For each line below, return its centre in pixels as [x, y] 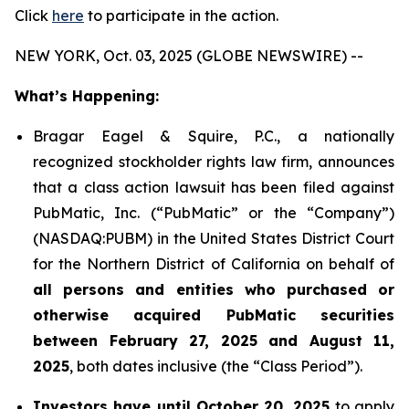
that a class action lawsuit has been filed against [214, 187]
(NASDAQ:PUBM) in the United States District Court [214, 238]
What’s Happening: [87, 96]
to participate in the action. [181, 16]
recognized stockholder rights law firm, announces [214, 162]
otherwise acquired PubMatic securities [214, 315]
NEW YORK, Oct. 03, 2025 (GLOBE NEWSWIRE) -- [189, 56]
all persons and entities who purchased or [214, 289]
